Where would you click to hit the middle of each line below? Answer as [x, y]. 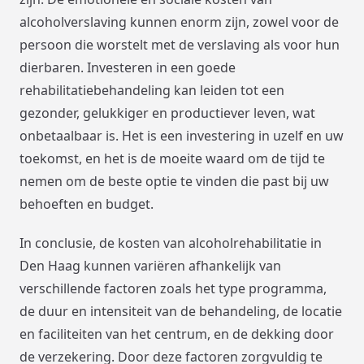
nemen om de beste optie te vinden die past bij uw [174, 182]
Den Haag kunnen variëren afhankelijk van [150, 266]
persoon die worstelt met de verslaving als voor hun [180, 45]
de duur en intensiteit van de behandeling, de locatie [181, 312]
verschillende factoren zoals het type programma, [173, 289]
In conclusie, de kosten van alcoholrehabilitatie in [171, 243]
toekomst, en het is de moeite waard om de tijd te [172, 159]
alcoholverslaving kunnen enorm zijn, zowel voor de [179, 22]
